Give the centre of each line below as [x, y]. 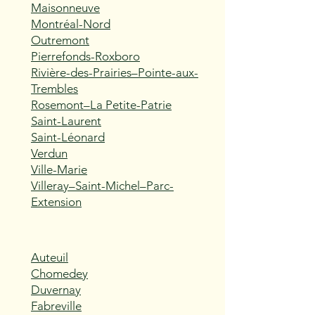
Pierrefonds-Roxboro [85, 56]
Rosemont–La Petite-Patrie [101, 105]
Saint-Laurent [66, 121]
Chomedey [59, 274]
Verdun [49, 153]
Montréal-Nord [71, 24]
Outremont [60, 40]
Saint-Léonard [68, 137]
